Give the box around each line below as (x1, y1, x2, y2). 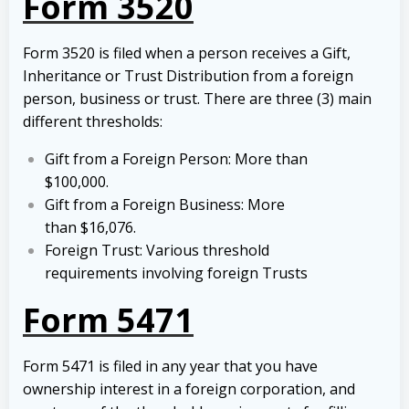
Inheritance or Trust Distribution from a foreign (23, 66, 353, 87)
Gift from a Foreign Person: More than (45, 149, 308, 170)
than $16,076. (45, 217, 136, 238)
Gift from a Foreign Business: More (45, 194, 285, 215)
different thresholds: (23, 111, 163, 132)
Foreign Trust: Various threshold (45, 240, 269, 261)
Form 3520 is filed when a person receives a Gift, (23, 43, 351, 64)
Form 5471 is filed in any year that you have (23, 356, 318, 377)
